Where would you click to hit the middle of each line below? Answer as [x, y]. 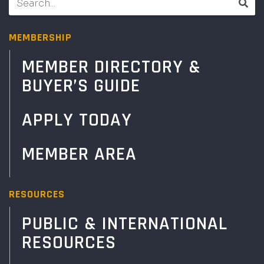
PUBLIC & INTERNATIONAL [125, 223]
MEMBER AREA [79, 154]
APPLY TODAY [77, 120]
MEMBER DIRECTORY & [111, 67]
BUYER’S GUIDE [81, 85]
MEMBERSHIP [40, 37]
